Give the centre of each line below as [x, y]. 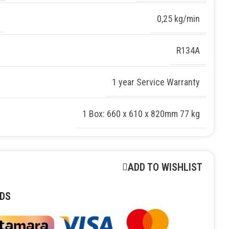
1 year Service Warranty [156, 82]
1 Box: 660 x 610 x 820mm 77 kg [141, 113]
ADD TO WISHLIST [165, 167]
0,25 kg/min [178, 18]
